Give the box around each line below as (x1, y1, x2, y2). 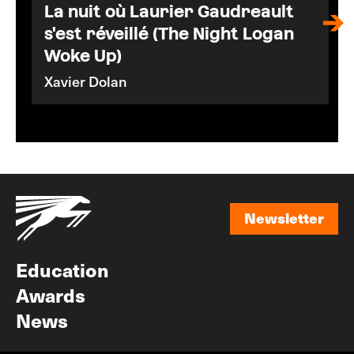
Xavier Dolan (44, 71, 127, 91)
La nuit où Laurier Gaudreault (44, 2, 294, 21)
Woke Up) (44, 46, 122, 66)
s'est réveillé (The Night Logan (44, 24, 294, 43)
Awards (16, 281, 85, 308)
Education (16, 256, 109, 283)
